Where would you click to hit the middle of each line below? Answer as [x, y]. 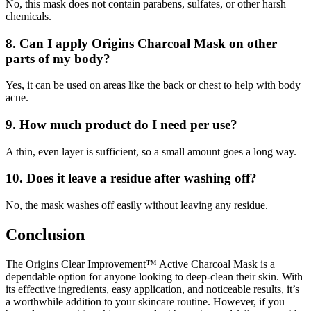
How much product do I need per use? [128, 125]
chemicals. [28, 16]
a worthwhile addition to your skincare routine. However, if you [145, 301]
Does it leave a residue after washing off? [142, 178]
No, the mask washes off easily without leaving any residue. [137, 205]
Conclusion [45, 235]
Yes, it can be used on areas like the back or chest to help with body [153, 85]
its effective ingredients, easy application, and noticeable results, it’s [152, 289]
